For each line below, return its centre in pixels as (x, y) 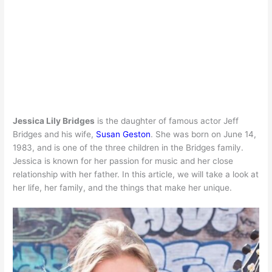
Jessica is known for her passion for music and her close (123, 161)
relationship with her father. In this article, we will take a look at (136, 174)
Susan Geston (124, 134)
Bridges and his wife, (55, 134)
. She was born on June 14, (204, 134)
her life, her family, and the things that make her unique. (123, 187)
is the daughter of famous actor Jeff (167, 121)
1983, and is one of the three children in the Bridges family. (128, 147)
